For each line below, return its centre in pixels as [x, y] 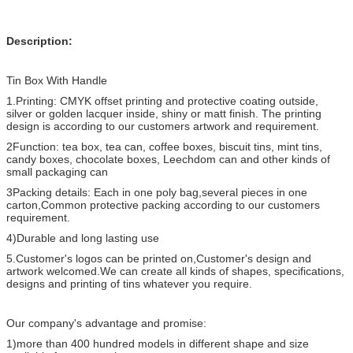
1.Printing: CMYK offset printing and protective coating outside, [162, 100]
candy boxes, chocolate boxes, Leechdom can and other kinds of [168, 159]
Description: [39, 41]
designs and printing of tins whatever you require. [129, 283]
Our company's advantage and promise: [106, 323]
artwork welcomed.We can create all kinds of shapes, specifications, [175, 271]
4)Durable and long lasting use [83, 238]
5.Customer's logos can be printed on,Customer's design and [159, 258]
